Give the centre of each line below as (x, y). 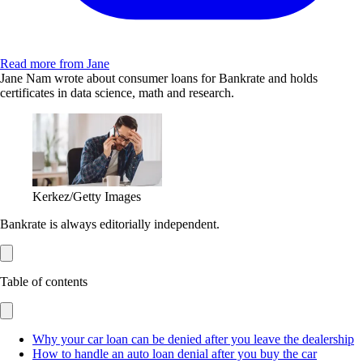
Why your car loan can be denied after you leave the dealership (193, 340)
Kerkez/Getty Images (87, 197)
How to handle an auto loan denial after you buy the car (175, 354)
